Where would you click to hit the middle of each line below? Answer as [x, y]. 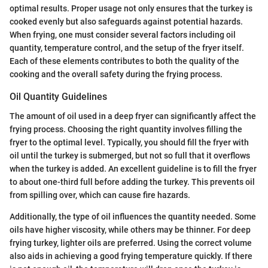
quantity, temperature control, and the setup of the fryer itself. [127, 48]
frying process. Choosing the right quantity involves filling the [126, 129]
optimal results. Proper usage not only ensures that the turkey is [131, 9]
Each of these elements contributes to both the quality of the [124, 61]
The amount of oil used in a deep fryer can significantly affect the [133, 116]
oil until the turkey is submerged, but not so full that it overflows [130, 155]
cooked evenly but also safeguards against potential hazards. [126, 22]
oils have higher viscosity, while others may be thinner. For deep [130, 229]
